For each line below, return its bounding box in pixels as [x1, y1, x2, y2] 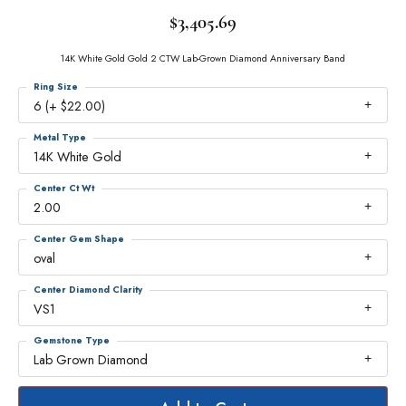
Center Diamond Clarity [34, 283, 142, 296]
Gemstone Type [34, 333, 110, 347]
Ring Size [34, 80, 78, 93]
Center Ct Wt [34, 181, 94, 195]
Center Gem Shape [34, 232, 124, 246]
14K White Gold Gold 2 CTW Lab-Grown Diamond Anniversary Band [61, 52, 345, 65]
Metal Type [34, 130, 86, 144]
